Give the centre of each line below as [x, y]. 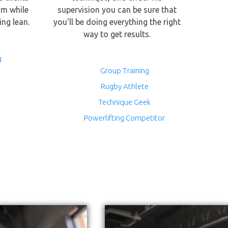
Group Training [124, 70]
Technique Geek [125, 102]
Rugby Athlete [124, 86]
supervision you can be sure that [117, 10]
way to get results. [117, 34]
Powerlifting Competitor [125, 118]
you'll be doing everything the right [117, 22]
